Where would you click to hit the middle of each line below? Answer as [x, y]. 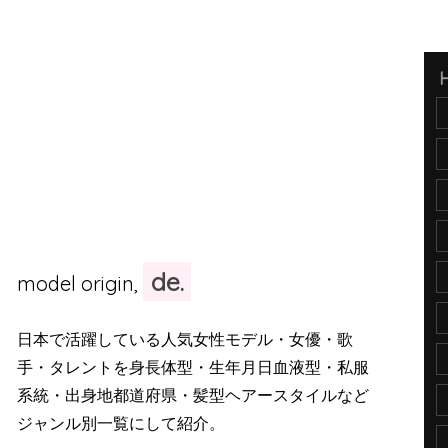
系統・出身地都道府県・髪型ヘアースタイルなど [193, 395]
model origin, [80, 283]
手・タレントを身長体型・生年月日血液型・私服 [193, 367]
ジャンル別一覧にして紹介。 [121, 423]
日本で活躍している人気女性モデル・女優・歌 [185, 339]
